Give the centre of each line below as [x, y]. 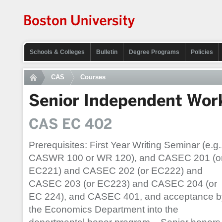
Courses [93, 77]
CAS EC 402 [70, 124]
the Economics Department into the [104, 210]
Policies [202, 52]
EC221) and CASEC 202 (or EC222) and [116, 171]
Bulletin [107, 52]
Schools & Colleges [57, 52]
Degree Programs [154, 52]
